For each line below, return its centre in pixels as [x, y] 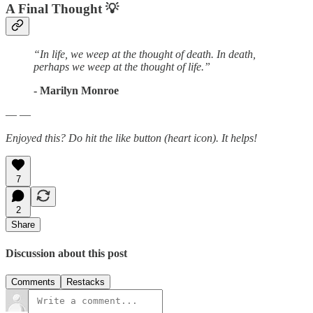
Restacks [86, 282]
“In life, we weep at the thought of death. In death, [145, 54]
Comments [33, 282]
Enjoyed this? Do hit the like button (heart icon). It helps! [131, 138]
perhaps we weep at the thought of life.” [122, 67]
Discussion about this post [66, 253]
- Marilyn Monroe [76, 91]
